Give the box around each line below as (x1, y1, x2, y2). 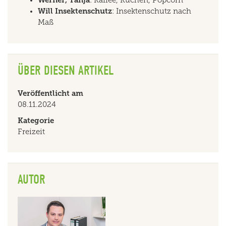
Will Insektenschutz (38, 6, 112, 16)
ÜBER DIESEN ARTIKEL (18, 63, 114, 78)
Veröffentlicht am (18, 88, 83, 98)
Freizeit (18, 127, 45, 136)
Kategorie (18, 116, 54, 125)
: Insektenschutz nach (112, 7, 191, 15)
